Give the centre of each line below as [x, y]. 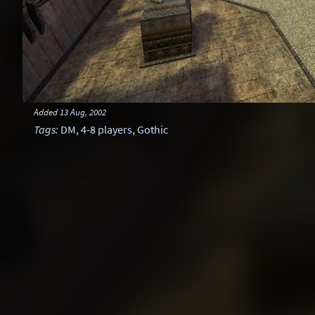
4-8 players [107, 129]
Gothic [153, 129]
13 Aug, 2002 [83, 112]
